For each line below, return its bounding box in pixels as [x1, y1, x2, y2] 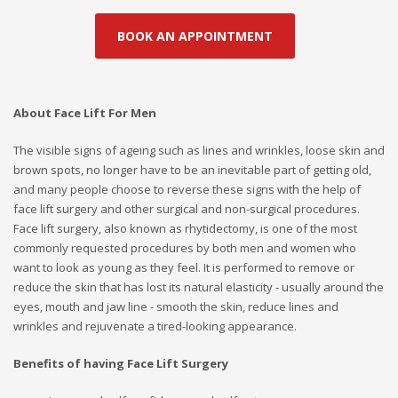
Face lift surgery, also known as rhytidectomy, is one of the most [13, 219, 357, 236]
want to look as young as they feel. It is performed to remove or [13, 259, 354, 275]
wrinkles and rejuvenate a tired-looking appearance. [13, 317, 297, 334]
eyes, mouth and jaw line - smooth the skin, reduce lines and [13, 298, 338, 314]
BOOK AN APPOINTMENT [116, 27, 273, 44]
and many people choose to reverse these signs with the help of [13, 180, 361, 197]
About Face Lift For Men [13, 104, 156, 121]
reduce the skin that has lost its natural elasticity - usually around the [13, 278, 384, 295]
